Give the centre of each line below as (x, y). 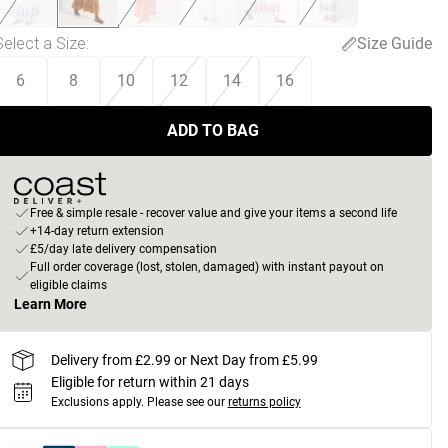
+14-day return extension (96, 231)
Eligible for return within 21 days (149, 382)
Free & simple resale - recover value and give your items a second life (213, 213)
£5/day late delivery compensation (123, 249)
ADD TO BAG (212, 130)
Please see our (185, 402)
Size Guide (394, 43)
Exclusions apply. (97, 402)
